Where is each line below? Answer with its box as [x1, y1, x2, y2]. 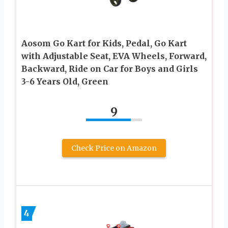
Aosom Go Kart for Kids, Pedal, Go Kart [21, 38, 187, 48]
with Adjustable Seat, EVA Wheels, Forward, [21, 50, 207, 61]
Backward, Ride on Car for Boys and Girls [21, 63, 198, 74]
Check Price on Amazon [71, 143, 157, 153]
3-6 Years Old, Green [21, 76, 108, 87]
